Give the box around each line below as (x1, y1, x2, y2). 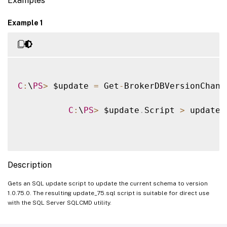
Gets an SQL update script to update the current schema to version (8, 179, 208, 187)
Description (8, 160, 52, 170)
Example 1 (8, 18, 43, 27)
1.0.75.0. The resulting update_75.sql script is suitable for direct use (8, 189, 209, 197)
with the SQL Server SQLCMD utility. (8, 199, 111, 206)
